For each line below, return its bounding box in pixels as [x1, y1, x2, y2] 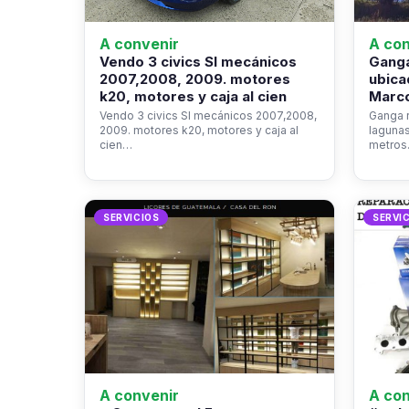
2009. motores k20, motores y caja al [100, 123, 299, 137]
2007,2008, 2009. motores [100, 70, 290, 88]
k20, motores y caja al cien [100, 88, 287, 105]
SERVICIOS [103, 212, 160, 223]
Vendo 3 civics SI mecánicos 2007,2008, [100, 109, 317, 122]
